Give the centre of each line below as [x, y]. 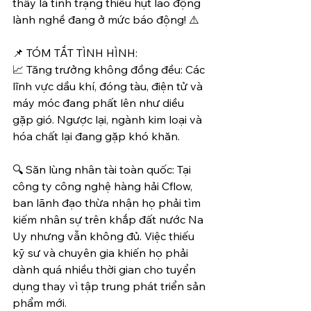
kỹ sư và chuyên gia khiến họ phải [102, 252]
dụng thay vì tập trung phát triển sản [110, 286]
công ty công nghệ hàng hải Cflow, [104, 186]
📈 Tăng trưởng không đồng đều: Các [110, 69]
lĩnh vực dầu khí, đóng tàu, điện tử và [109, 86]
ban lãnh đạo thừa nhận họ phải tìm [108, 202]
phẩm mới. [40, 302]
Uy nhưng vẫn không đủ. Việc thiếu [105, 236]
